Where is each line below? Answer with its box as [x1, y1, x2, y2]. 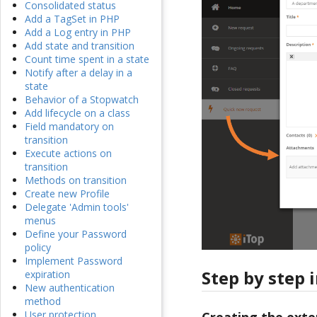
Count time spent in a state [25, 52, 149, 67]
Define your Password [25, 227, 127, 241]
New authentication [25, 281, 115, 295]
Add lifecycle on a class [25, 106, 130, 120]
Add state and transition [25, 39, 134, 53]
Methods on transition [25, 173, 127, 188]
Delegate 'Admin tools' [25, 200, 129, 214]
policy [25, 241, 51, 255]
